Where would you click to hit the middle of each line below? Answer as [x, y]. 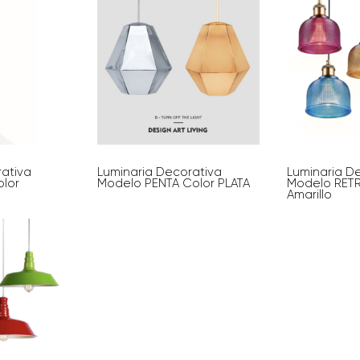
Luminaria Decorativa [159, 172]
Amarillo [310, 195]
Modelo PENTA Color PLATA [173, 184]
